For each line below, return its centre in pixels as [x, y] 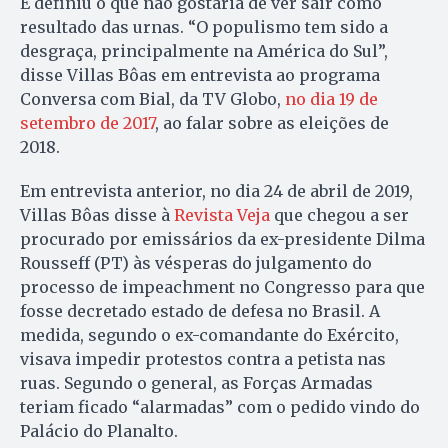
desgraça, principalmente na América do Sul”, [204, 50]
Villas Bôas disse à [97, 214]
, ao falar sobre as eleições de [272, 122]
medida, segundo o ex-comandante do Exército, [209, 334]
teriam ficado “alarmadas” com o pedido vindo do [220, 406]
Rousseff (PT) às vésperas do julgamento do [196, 262]
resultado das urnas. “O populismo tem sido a [204, 26]
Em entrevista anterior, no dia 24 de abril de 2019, [216, 190]
